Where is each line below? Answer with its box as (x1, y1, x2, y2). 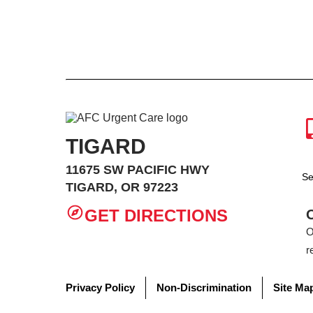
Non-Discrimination (156, 281, 252, 293)
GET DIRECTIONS (84, 205, 228, 225)
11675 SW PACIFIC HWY (66, 162, 210, 177)
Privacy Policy (66, 281, 136, 293)
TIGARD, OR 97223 (66, 180, 179, 194)
